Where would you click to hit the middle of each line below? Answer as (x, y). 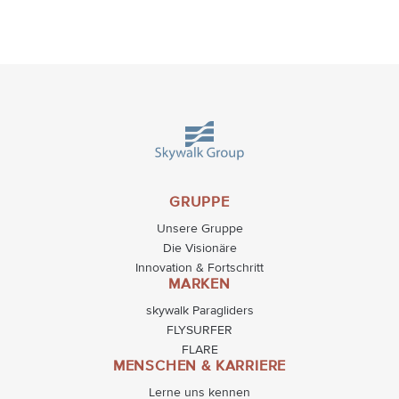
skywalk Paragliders (199, 311)
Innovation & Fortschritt (199, 268)
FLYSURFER (199, 330)
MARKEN (199, 285)
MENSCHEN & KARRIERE (199, 367)
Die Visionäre (199, 248)
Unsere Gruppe (199, 229)
